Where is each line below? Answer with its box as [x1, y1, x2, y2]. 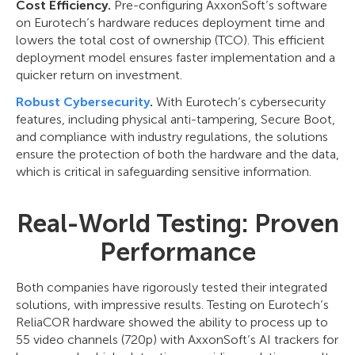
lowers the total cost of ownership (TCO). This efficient [16, 32, 325, 48]
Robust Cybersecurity [16, 94, 150, 110]
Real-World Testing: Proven [16, 208, 339, 239]
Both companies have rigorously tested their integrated [16, 280, 327, 296]
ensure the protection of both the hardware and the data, [16, 147, 339, 162]
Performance [99, 237, 256, 268]
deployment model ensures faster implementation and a [16, 50, 335, 66]
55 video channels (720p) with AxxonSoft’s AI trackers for [16, 332, 338, 348]
